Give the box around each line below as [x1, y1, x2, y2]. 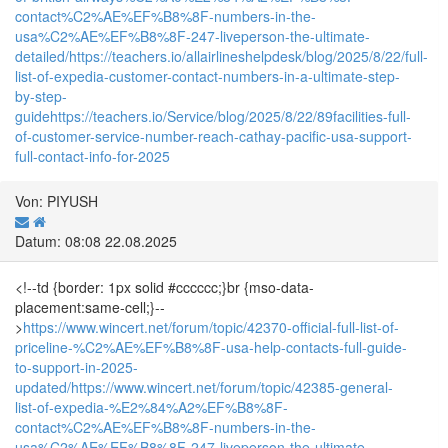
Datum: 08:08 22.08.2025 [15, 230, 177, 251]
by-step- [15, 85, 67, 106]
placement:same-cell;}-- [15, 296, 165, 317]
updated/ [15, 376, 71, 397]
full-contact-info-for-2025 [15, 145, 170, 166]
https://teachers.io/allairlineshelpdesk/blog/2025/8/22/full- [69, 45, 428, 66]
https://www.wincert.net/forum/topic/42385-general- [71, 376, 393, 397]
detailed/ [15, 45, 69, 66]
